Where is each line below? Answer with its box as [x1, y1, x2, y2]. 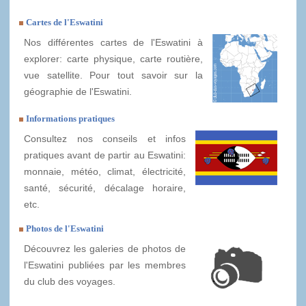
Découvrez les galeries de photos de [24, 243, 186, 255]
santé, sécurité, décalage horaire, [24, 182, 186, 194]
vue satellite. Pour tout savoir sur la [24, 70, 204, 81]
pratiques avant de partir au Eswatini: [24, 150, 186, 161]
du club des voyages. [24, 276, 115, 288]
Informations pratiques [26, 113, 115, 124]
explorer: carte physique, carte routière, [24, 53, 204, 65]
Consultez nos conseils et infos [24, 133, 186, 145]
